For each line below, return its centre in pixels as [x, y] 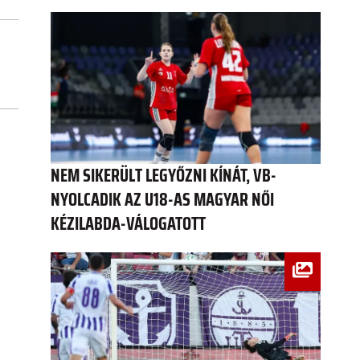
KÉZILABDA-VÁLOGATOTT [128, 224]
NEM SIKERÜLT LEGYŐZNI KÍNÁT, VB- [164, 176]
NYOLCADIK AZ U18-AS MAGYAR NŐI [162, 200]
